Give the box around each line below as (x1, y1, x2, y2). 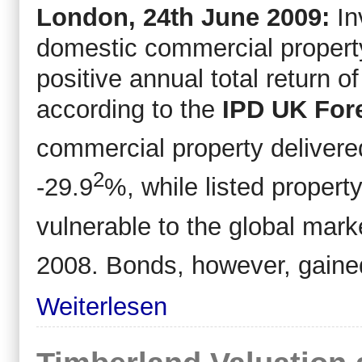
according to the (36, 95, 222, 124)
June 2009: (201, 2, 337, 32)
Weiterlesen (36, 292, 167, 321)
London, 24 (36, 2, 170, 32)
